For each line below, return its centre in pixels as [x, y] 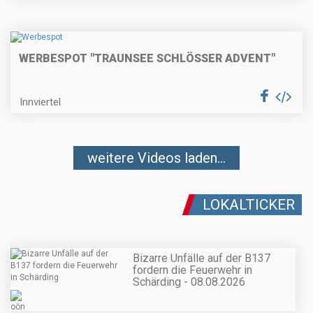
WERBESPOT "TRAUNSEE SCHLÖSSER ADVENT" [147, 59]
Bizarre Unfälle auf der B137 [202, 258]
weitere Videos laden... [156, 158]
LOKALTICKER [249, 205]
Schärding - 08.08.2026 [189, 282]
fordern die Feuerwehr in [192, 270]
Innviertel [40, 102]
